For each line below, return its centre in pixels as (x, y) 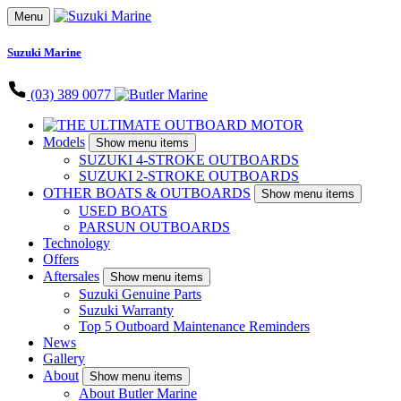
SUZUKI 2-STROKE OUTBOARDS (189, 176)
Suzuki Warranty (126, 311)
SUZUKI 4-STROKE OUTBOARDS (189, 160)
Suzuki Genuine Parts (140, 294)
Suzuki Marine (44, 53)
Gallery (64, 359)
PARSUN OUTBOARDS (154, 227)
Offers (61, 260)
